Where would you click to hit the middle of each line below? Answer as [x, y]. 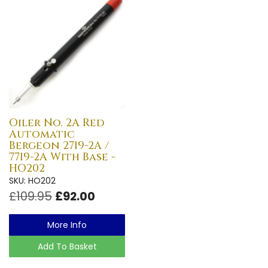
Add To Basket [67, 246]
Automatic [42, 134]
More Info [67, 225]
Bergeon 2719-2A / [59, 145]
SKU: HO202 [32, 180]
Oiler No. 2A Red [57, 123]
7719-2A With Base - [62, 157]
